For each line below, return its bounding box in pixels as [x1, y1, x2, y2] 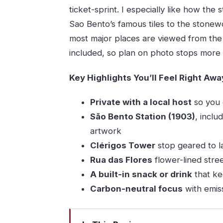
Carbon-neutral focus [90, 183, 183, 194]
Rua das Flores [90, 154, 152, 165]
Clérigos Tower [90, 140, 155, 150]
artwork [90, 125, 121, 136]
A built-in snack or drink [90, 169, 192, 179]
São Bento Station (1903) [90, 111, 195, 121]
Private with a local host [90, 97, 192, 107]
